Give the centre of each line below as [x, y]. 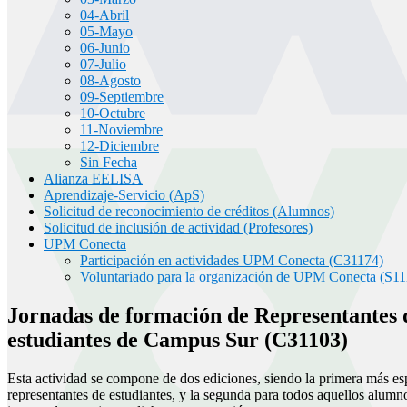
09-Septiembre [122, 96]
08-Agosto [110, 80]
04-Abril [104, 15]
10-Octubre [113, 113]
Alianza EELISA [93, 178]
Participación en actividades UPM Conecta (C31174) [232, 260]
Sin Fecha [109, 162]
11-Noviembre [121, 129]
